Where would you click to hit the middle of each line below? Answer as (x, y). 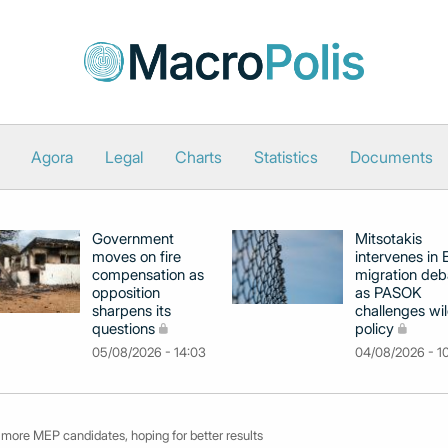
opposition (126, 292)
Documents (391, 157)
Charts (198, 157)
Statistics (285, 157)
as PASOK (388, 292)
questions (123, 328)
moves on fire (136, 256)
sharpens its (131, 310)
